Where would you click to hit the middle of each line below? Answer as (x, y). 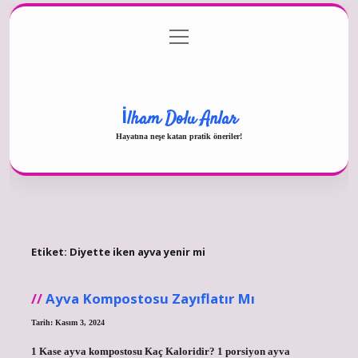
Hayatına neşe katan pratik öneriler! (179, 136)
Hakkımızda (179, 69)
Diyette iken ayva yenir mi (137, 252)
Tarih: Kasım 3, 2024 (68, 322)
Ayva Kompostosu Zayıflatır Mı (150, 298)
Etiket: (50, 252)
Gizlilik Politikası (179, 37)
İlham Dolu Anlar (179, 119)
